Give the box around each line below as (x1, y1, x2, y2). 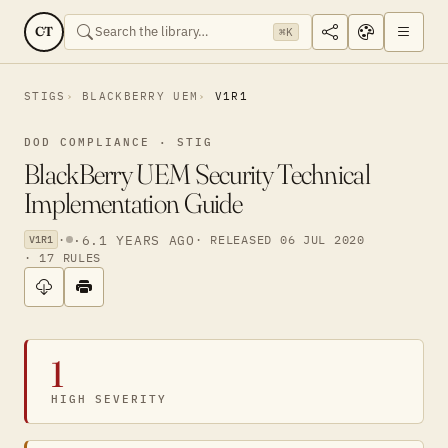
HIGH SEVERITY (51, 392, 167, 406)
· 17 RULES (24, 250, 102, 265)
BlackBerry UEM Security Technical (24, 157, 370, 191)
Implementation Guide (24, 186, 243, 220)
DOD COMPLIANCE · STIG (24, 135, 213, 149)
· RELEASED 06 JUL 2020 (194, 231, 365, 247)
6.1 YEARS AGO (81, 231, 195, 248)
